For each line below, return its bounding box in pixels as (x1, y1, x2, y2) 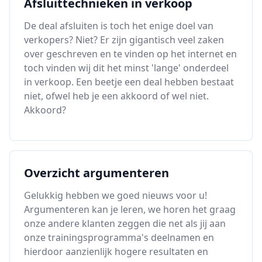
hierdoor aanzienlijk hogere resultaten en (24, 245, 208, 258)
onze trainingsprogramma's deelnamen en (24, 231, 214, 244)
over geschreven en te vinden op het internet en (24, 47, 237, 60)
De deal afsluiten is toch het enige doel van (24, 19, 213, 32)
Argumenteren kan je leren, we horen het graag (24, 203, 236, 216)
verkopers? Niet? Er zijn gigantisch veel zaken (24, 33, 224, 46)
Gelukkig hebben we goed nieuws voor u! (24, 189, 207, 202)
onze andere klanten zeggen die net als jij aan (24, 217, 226, 230)
